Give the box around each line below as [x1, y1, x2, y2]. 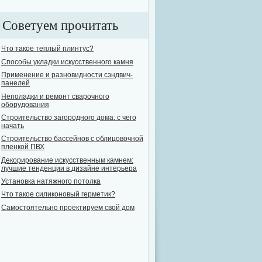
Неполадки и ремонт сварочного [1, 92, 109, 101]
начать [1, 121, 24, 130]
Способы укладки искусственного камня [1, 57, 133, 66]
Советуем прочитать [2, 18, 118, 34]
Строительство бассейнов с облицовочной [1, 135, 143, 143]
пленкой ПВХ [1, 143, 44, 151]
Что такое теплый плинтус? [1, 44, 94, 53]
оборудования [1, 100, 49, 109]
